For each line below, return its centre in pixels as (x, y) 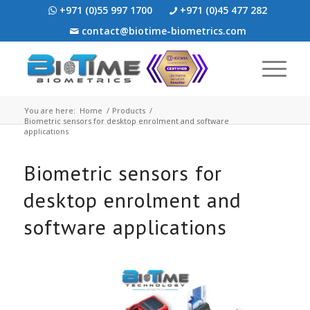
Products (128, 110)
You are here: (49, 110)
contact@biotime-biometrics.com (163, 31)
